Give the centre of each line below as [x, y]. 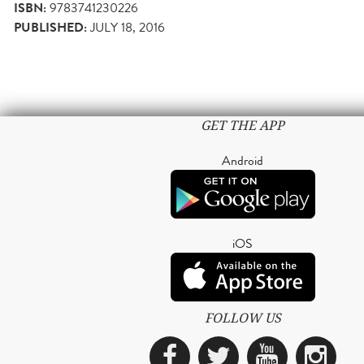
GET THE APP [243, 126]
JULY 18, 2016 [128, 28]
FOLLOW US [243, 318]
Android [243, 161]
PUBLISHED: [50, 28]
